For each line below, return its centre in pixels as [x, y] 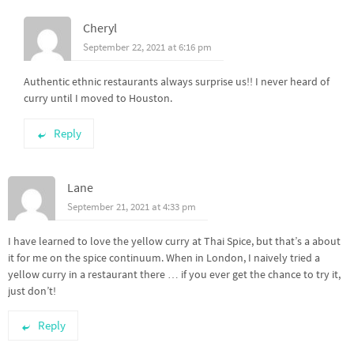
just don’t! [32, 290]
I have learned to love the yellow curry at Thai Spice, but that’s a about [174, 241]
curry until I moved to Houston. [98, 98]
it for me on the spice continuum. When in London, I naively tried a [164, 257]
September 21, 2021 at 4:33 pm [132, 206]
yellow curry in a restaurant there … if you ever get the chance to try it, [174, 274]
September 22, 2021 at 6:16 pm [147, 47]
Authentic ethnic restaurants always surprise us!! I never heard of [177, 82]
